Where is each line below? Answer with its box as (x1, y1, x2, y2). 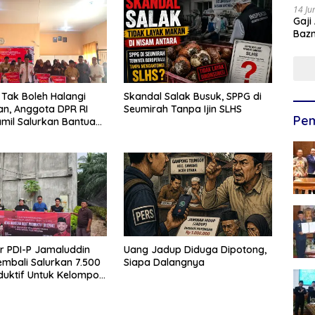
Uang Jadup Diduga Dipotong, (123, 243, 266, 256)
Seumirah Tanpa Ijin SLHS (123, 102, 242, 115)
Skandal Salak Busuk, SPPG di (123, 89, 262, 103)
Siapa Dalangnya (123, 255, 205, 269)
